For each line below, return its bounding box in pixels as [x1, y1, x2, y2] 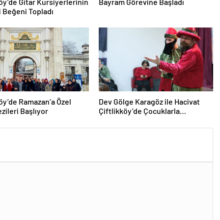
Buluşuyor [98, 115, 134, 125]
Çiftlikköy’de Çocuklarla [98, 106, 180, 115]
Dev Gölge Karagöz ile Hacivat [98, 97, 200, 106]
